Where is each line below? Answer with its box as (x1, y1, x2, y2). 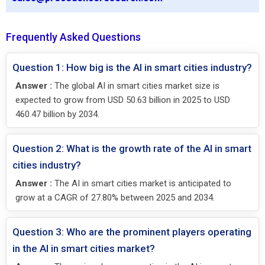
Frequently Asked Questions (6, 30, 141, 43)
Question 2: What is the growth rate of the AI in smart (12, 142, 251, 154)
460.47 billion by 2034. (15, 108, 99, 119)
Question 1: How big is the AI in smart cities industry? (12, 61, 252, 73)
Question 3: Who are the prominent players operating (12, 225, 251, 238)
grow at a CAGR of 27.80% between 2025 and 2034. (15, 192, 215, 203)
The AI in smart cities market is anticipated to (52, 177, 231, 189)
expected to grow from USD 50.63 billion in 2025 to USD (15, 94, 230, 105)
